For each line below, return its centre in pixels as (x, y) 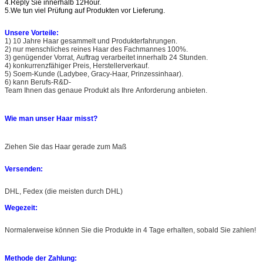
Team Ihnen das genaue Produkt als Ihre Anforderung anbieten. (106, 91)
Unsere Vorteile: (33, 33)
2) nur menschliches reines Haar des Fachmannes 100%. (96, 50)
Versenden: (24, 169)
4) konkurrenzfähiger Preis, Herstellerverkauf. (77, 66)
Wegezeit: (21, 208)
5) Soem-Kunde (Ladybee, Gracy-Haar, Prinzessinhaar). (94, 74)
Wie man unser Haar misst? (51, 119)
